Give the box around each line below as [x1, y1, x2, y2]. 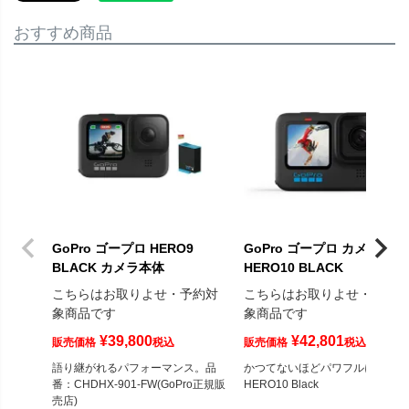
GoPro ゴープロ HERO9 [52, 241, 194, 257]
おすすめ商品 [14, 24, 112, 43]
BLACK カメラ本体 [52, 260, 164, 276]
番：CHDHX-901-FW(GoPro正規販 [52, 378, 225, 392]
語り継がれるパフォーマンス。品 [52, 362, 216, 375]
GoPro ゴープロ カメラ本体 [244, 241, 405, 257]
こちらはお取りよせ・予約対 [52, 287, 218, 302]
